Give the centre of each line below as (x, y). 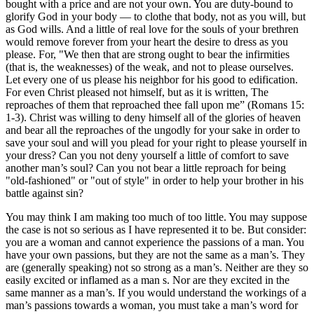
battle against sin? (45, 193)
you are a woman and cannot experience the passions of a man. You (155, 242)
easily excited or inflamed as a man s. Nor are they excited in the (148, 280)
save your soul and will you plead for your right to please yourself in (156, 142)
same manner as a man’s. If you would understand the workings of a (156, 292)
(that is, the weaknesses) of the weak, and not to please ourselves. (150, 67)
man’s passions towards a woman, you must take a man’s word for (152, 305)
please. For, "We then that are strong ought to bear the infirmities (148, 54)
